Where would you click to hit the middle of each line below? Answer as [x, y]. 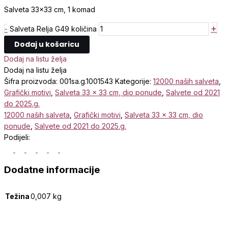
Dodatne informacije [52, 170]
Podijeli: [17, 137]
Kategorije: [134, 81]
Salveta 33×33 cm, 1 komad [50, 9]
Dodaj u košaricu [47, 44]
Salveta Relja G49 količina [53, 28]
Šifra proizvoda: [32, 81]
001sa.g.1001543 [86, 81]
